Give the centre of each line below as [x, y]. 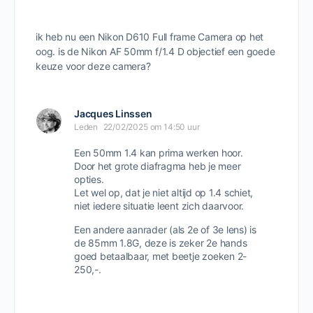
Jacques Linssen [113, 114]
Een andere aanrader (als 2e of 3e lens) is [165, 230]
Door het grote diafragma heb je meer [158, 166]
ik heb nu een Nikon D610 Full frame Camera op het [150, 37]
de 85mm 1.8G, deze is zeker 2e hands [161, 243]
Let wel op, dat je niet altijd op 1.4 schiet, [164, 192]
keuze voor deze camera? [93, 66]
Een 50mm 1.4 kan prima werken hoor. [159, 153]
